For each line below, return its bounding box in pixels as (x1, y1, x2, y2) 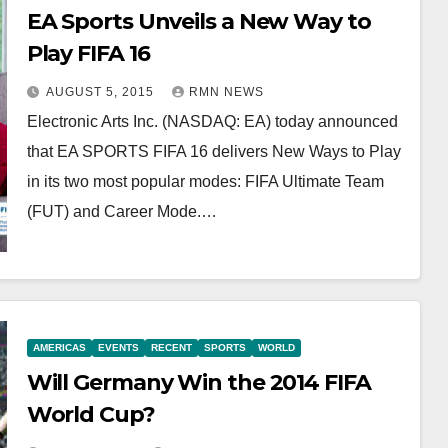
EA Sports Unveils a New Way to (26, 8, 371, 35)
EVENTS (97, 341, 139, 353)
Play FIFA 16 (26, 40, 150, 67)
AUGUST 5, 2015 (45, 85, 158, 99)
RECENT (150, 341, 192, 353)
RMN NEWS (188, 85, 264, 99)
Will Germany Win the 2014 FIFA (26, 368, 371, 396)
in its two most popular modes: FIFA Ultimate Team (26, 173, 384, 190)
